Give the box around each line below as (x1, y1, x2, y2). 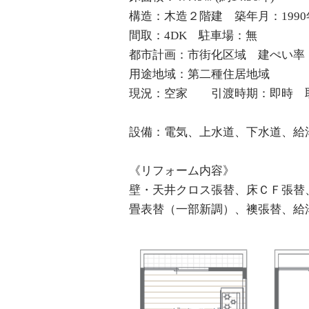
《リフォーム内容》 (129, 164, 235, 178)
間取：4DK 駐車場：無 (129, 29, 257, 43)
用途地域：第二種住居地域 (129, 68, 270, 81)
